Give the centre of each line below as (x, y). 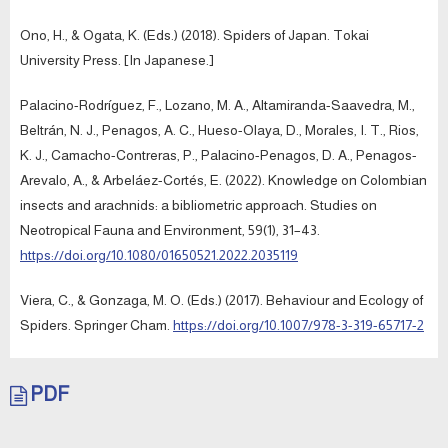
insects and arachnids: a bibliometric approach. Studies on (198, 205)
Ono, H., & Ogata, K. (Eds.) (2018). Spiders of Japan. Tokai (194, 35)
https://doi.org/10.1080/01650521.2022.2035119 (159, 255)
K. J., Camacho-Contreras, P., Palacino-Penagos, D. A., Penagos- (218, 155)
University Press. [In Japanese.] (117, 60)
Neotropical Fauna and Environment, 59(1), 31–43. (170, 230)
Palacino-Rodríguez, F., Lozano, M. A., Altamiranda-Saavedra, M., (217, 105)
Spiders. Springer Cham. (96, 325)
